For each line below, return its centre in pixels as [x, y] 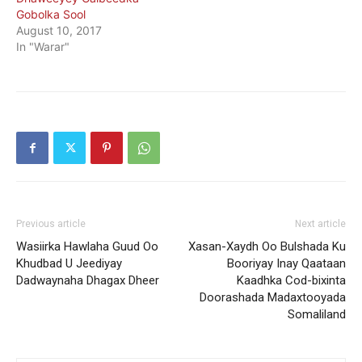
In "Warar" [43, 46]
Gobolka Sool [51, 14]
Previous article [51, 224]
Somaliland [317, 314]
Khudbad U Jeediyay [69, 263]
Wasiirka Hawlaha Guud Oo [87, 246]
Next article [320, 224]
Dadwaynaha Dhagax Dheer [88, 280]
